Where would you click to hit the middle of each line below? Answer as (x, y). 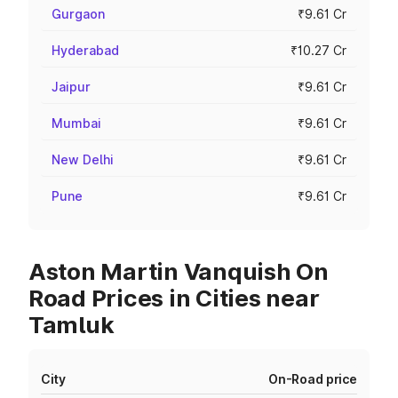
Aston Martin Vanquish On (179, 271)
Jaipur (71, 87)
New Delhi (83, 159)
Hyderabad (85, 50)
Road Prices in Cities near (174, 298)
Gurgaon (78, 14)
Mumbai (76, 123)
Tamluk (72, 325)
